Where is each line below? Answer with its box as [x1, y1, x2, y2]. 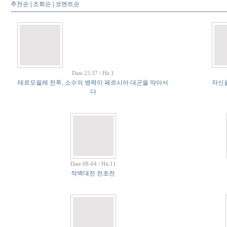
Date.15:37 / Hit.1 [72, 70, 114, 76]
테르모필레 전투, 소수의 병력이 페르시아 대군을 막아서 [18, 79, 168, 86]
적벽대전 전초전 [71, 170, 115, 177]
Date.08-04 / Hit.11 [70, 161, 116, 167]
